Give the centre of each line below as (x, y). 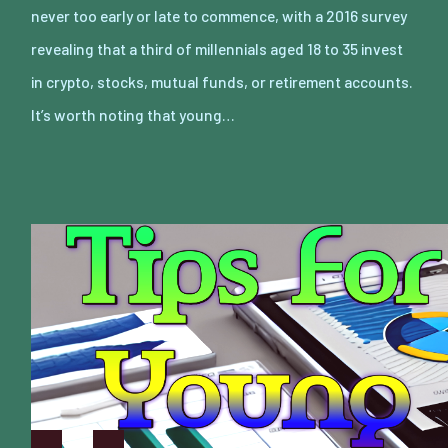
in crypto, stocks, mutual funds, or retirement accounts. (222, 81)
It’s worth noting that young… (133, 114)
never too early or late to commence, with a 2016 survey (219, 15)
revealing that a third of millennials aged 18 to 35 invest (217, 48)
